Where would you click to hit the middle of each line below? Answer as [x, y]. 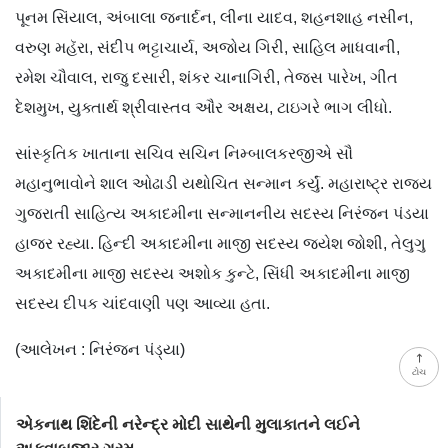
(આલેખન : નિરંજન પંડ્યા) [100, 350]
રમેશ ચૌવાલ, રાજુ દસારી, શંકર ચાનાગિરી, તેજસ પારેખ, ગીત [206, 78]
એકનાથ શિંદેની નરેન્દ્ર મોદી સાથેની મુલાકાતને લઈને [188, 425]
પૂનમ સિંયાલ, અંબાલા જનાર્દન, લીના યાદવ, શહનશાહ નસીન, [214, 18]
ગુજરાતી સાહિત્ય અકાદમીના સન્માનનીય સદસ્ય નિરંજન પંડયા [222, 214]
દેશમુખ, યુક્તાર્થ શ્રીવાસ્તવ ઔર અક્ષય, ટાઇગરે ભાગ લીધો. [203, 108]
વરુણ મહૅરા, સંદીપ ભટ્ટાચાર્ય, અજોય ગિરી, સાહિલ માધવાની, [207, 48]
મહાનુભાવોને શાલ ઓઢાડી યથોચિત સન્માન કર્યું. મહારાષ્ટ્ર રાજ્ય [223, 184]
